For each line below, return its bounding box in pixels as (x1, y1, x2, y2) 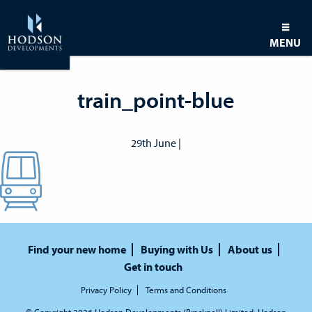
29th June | (131, 136, 181, 150)
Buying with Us (140, 242, 213, 256)
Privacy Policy (80, 283, 132, 295)
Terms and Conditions (145, 283, 226, 295)
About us (227, 242, 272, 256)
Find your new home (27, 242, 126, 256)
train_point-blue (77, 86, 235, 114)
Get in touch (124, 259, 182, 274)
